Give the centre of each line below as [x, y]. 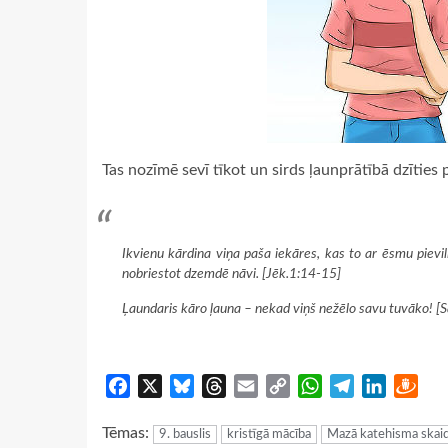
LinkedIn [415, 386]
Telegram [385, 386]
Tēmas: [127, 433]
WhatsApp [360, 386]
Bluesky [221, 386]
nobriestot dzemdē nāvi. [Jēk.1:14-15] [231, 273]
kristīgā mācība [269, 435]
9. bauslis [185, 435]
